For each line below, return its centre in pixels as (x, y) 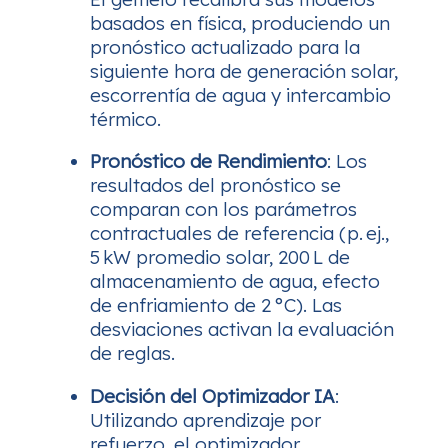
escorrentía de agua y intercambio (240, 94)
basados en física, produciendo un (240, 22)
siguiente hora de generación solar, (244, 70)
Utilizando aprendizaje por (205, 420)
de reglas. (132, 353)
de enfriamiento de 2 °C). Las (216, 305)
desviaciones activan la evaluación (242, 329)
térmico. (125, 118)
